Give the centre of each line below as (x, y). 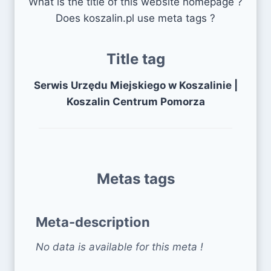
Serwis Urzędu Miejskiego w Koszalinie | (135, 85)
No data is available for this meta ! (119, 247)
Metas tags (135, 178)
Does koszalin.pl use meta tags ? (135, 18)
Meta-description (93, 222)
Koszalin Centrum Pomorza (135, 101)
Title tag (135, 59)
